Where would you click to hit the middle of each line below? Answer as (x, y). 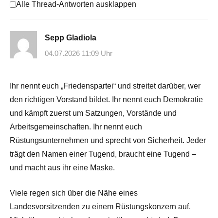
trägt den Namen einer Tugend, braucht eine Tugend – (103, 154)
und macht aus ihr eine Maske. (62, 167)
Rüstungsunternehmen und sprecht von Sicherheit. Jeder (108, 140)
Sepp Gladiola (71, 38)
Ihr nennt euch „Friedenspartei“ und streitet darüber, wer (105, 86)
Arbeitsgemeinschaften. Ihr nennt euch (76, 127)
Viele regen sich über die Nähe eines (74, 193)
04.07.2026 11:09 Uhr (79, 53)
